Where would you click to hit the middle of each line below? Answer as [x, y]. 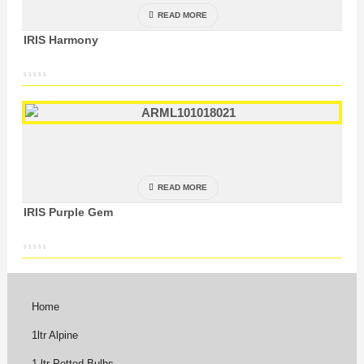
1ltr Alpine [55, 335]
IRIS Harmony [61, 39]
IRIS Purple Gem [68, 212]
